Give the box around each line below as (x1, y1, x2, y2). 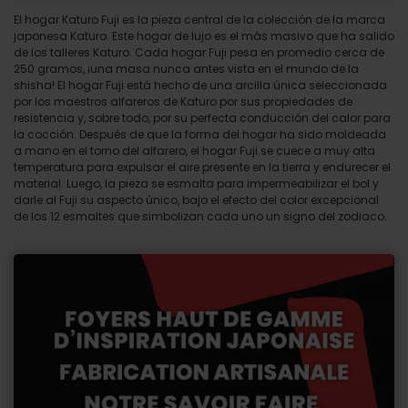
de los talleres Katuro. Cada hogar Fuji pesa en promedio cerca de (14, 45, 384, 61)
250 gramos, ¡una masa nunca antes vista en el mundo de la (14, 61, 359, 77)
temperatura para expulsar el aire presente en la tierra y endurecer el (14, 159, 391, 176)
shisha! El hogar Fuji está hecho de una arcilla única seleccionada (14, 77, 387, 94)
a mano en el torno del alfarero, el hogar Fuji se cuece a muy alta (14, 143, 375, 159)
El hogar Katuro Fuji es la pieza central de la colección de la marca (14, 12, 385, 28)
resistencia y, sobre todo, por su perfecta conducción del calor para (14, 110, 391, 127)
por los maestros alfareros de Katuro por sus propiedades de (14, 94, 352, 110)
